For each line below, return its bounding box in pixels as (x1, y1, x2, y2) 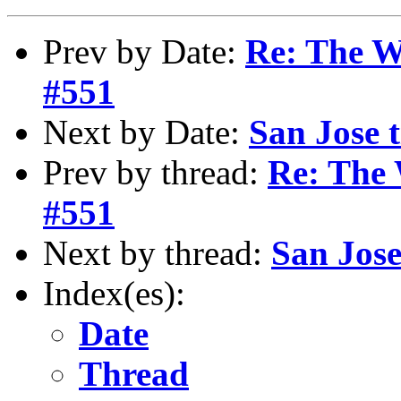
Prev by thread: (43, 152, 268, 192)
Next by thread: (43, 233, 271, 272)
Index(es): (43, 273, 185, 312)
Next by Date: (43, 112, 249, 151)
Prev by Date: (43, 31, 245, 71)
